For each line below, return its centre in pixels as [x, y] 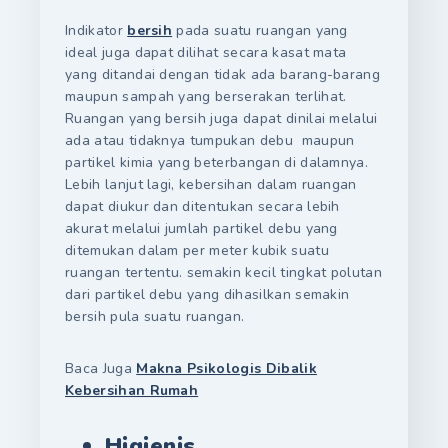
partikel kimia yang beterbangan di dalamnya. [217, 162]
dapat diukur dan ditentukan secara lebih [202, 206]
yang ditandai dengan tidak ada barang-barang [223, 74]
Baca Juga [101, 368]
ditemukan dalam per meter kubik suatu [197, 250]
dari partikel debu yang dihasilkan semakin [207, 294]
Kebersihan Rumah [132, 390]
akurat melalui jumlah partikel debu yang [201, 228]
